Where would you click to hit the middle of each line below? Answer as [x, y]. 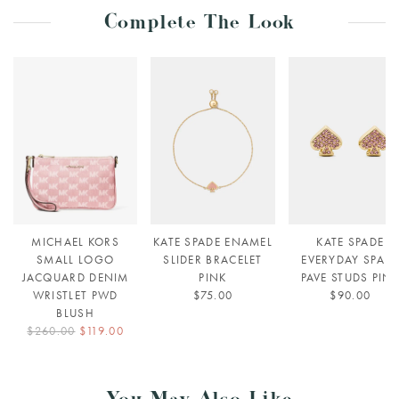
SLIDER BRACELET [213, 259]
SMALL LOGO [76, 259]
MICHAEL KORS [75, 241]
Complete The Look [199, 26]
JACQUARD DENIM [75, 277]
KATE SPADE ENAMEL [213, 241]
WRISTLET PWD [75, 295]
